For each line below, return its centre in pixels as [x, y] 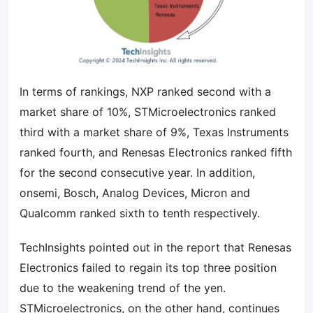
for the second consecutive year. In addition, [137, 173]
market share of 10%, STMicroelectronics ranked [148, 112]
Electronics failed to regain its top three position [148, 268]
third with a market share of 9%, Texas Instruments [154, 132]
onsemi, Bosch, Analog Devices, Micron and [135, 193]
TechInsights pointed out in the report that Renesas [155, 247]
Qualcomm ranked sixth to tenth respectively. [140, 213]
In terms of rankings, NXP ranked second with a [145, 92]
